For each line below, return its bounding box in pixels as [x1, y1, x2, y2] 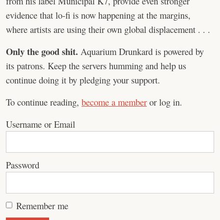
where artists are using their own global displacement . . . [6, 23, 210, 35]
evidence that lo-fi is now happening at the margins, [6, 9, 191, 21]
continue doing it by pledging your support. [6, 74, 160, 86]
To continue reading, [6, 96, 82, 108]
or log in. [147, 96, 182, 108]
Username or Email [6, 118, 75, 130]
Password [6, 159, 39, 171]
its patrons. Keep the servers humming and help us [6, 59, 186, 72]
